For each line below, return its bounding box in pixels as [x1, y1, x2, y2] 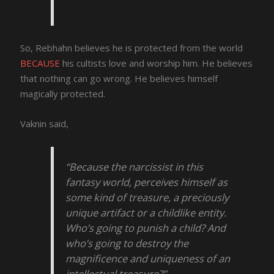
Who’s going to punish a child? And [65, 220, 226, 235]
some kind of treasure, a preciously [65, 190, 229, 204]
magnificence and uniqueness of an [65, 251, 231, 265]
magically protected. [20, 87, 106, 100]
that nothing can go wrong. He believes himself [20, 72, 218, 85]
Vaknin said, [20, 117, 69, 130]
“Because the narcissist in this [65, 159, 204, 174]
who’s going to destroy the [65, 235, 189, 250]
